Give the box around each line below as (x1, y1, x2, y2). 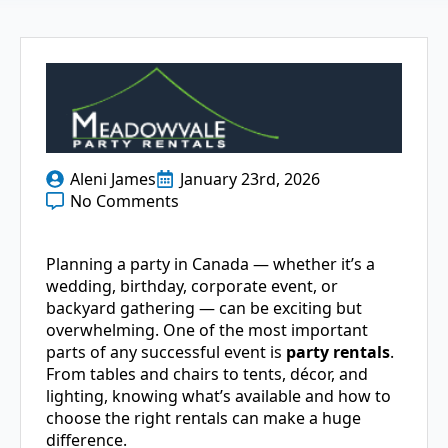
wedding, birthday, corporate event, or (46, 275, 338, 298)
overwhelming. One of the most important (46, 319, 368, 342)
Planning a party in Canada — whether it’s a (46, 253, 375, 276)
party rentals (286, 341, 390, 364)
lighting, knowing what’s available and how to (46, 385, 391, 408)
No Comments (70, 190, 179, 213)
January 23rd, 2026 (180, 168, 320, 191)
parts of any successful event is (46, 341, 286, 364)
